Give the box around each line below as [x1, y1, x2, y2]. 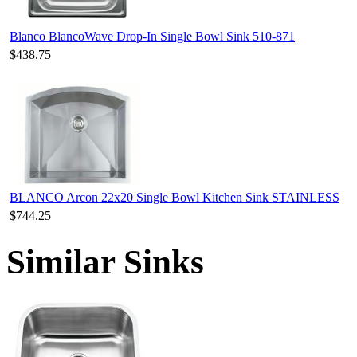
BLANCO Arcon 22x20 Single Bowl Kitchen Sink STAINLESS [10, 190, 339, 204]
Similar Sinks [6, 242, 204, 280]
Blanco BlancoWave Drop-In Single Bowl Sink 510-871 [10, 29, 295, 43]
